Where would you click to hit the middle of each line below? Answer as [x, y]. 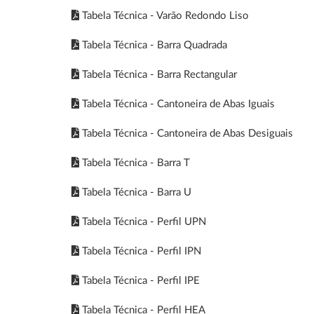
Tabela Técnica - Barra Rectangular [158, 75]
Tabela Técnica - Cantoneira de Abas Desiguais [186, 134]
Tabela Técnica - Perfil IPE [139, 281]
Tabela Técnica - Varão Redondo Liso [164, 16]
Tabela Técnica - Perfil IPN [140, 251]
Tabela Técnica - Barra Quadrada [153, 45]
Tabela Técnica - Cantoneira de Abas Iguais [177, 104]
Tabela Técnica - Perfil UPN [143, 222]
